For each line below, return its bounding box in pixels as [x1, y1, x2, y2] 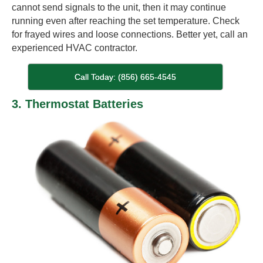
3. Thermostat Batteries [12, 97, 143, 111]
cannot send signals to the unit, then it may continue [12, 2, 226, 13]
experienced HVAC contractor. [12, 43, 137, 53]
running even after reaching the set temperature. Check [12, 16, 240, 26]
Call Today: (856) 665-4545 [75, 72, 177, 82]
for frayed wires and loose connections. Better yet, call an [12, 29, 248, 40]
